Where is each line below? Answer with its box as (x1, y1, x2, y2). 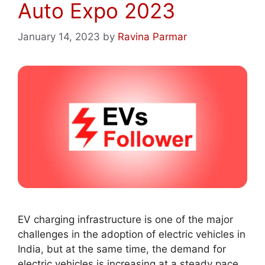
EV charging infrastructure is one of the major (18, 214, 233, 226)
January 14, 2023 (18, 31, 100, 43)
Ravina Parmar (118, 31, 187, 43)
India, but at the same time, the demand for (18, 243, 226, 256)
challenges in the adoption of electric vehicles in (18, 228, 245, 241)
